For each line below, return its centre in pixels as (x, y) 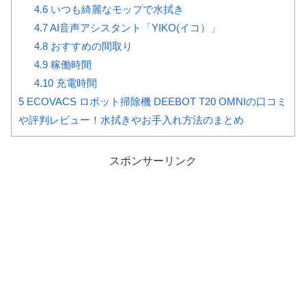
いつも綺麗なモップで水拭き (115, 10)
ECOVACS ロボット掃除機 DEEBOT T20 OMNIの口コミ (155, 102)
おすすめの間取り (90, 46)
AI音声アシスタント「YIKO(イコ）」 (134, 28)
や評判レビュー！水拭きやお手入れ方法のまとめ (131, 120)
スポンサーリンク (153, 161)
